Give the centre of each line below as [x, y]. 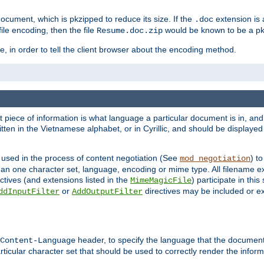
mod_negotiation [215, 158]
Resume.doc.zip [130, 31]
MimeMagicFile [161, 180]
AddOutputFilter [107, 191]
